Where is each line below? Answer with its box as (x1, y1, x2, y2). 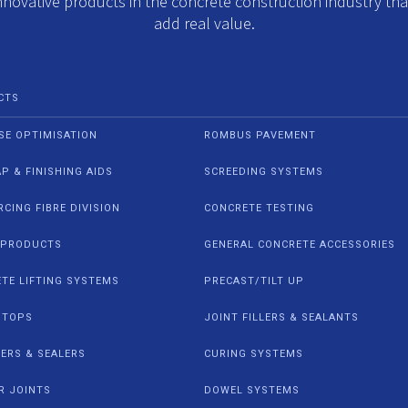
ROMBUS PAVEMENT (204, 127, 316, 143)
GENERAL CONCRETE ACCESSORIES (204, 236, 395, 252)
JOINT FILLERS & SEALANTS (204, 309, 359, 325)
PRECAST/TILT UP (204, 272, 304, 289)
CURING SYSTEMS (204, 345, 303, 362)
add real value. (153, 12, 255, 34)
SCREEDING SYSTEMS (204, 163, 323, 179)
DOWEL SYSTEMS (204, 382, 300, 398)
